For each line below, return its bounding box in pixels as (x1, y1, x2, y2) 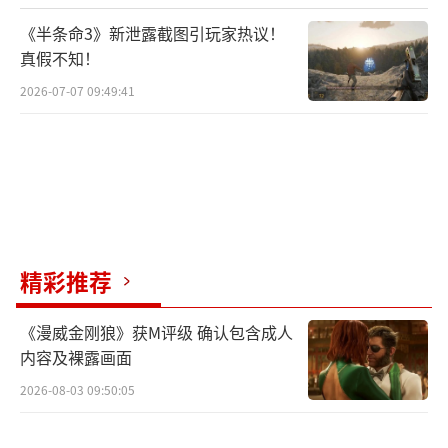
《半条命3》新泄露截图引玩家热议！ (20, 21, 285, 46)
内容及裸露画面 (20, 345, 132, 370)
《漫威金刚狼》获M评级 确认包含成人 (20, 320, 293, 345)
